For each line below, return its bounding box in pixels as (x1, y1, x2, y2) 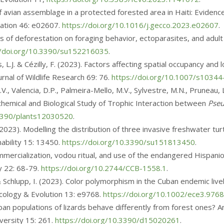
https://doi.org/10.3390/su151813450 (62, 137, 195, 147)
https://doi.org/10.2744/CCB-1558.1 (41, 163, 166, 173)
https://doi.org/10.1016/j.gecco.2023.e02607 (62, 20, 218, 30)
